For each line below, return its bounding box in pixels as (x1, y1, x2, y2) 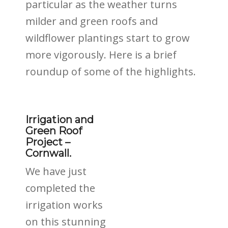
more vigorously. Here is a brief (25, 48, 177, 62)
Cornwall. (25, 147, 71, 159)
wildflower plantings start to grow (25, 31, 190, 45)
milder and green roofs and (25, 14, 158, 28)
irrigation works (25, 198, 103, 212)
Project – (25, 136, 70, 148)
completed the (25, 181, 95, 195)
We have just (25, 164, 87, 178)
